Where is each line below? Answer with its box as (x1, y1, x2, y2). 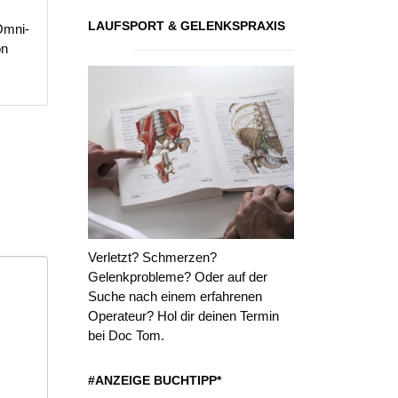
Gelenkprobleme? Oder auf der (87, 269, 267, 285)
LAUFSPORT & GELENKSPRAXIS (87, 19, 285, 34)
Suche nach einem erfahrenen (87, 289, 262, 305)
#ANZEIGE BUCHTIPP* (87, 373, 221, 388)
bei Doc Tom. (87, 328, 164, 344)
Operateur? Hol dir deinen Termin (87, 308, 279, 324)
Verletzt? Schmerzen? (87, 250, 217, 266)
